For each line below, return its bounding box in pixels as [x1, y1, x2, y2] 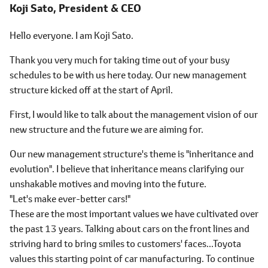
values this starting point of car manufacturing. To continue [10, 252, 254, 264]
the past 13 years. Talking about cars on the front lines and [10, 222, 249, 234]
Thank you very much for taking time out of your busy [10, 53, 230, 66]
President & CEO [59, 1, 141, 16]
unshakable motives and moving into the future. [10, 177, 206, 190]
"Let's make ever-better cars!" [10, 192, 130, 205]
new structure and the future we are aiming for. [10, 123, 203, 135]
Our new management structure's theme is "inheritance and [10, 147, 254, 160]
